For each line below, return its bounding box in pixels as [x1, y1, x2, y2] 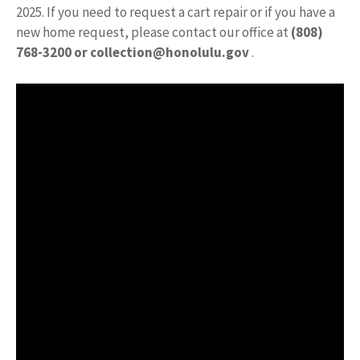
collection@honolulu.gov [90, 43, 249, 61]
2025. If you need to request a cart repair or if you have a [16, 3, 335, 21]
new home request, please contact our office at [16, 23, 291, 41]
